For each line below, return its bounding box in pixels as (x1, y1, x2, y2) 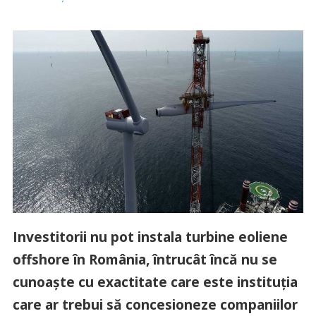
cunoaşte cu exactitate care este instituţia (12, 272, 298, 292)
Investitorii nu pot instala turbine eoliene (12, 227, 288, 247)
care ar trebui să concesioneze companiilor (12, 295, 298, 315)
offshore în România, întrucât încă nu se (12, 250, 277, 269)
